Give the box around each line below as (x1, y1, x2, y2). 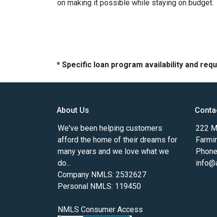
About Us (57, 106, 89, 115)
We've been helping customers (58, 124, 162, 133)
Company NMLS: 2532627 (58, 170, 146, 179)
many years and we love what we (58, 147, 169, 156)
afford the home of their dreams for (58, 135, 177, 144)
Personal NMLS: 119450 (58, 182, 141, 191)
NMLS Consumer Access (58, 205, 143, 214)
